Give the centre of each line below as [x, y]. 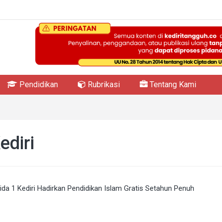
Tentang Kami [172, 85]
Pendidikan [38, 85]
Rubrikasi [103, 85]
